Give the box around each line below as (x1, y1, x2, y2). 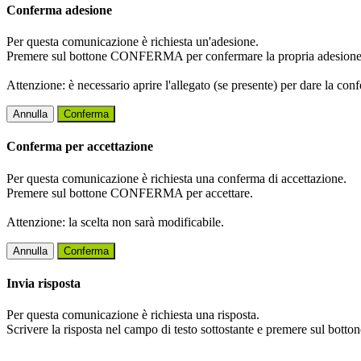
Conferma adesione (6, 2, 112, 17)
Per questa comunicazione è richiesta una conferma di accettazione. (6, 171, 346, 185)
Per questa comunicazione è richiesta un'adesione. (6, 35, 259, 49)
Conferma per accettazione (6, 139, 153, 154)
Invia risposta (6, 276, 81, 290)
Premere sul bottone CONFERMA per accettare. (6, 185, 253, 200)
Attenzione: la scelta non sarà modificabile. (6, 214, 224, 229)
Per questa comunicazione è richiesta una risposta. (6, 308, 259, 322)
